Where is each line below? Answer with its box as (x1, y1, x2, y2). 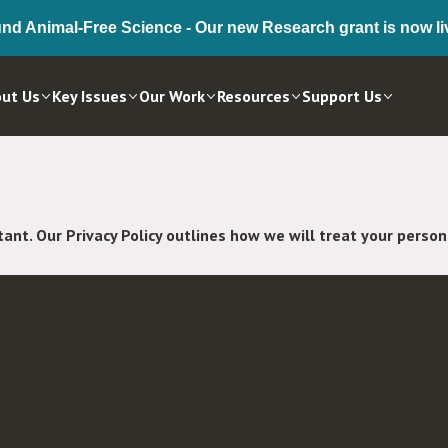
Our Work (139, 86, 205, 106)
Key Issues (52, 86, 127, 106)
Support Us (302, 86, 382, 106)
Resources (217, 86, 290, 106)
